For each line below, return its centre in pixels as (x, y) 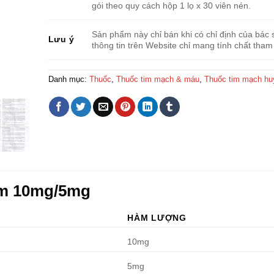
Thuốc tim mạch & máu (157, 79)
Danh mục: (68, 79)
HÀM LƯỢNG (157, 217)
